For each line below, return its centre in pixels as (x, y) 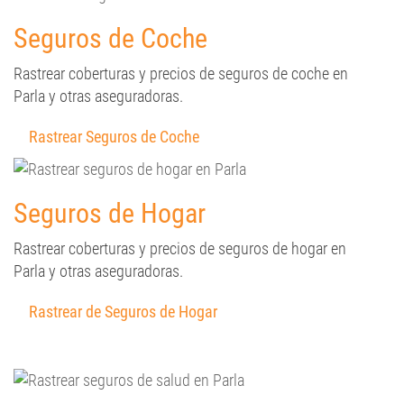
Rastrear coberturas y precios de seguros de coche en (181, 73)
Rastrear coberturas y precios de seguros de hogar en (180, 248)
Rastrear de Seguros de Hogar (123, 312)
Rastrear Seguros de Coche (114, 137)
